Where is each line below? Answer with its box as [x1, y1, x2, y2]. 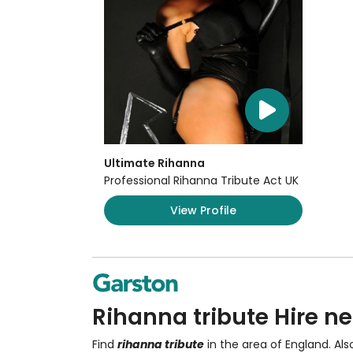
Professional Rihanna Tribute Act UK [104, 173, 299, 188]
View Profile [170, 202, 236, 218]
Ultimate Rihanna [104, 155, 205, 171]
